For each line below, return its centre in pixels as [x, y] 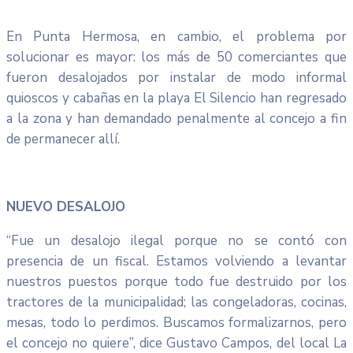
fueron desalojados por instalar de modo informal [176, 77]
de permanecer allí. [63, 139]
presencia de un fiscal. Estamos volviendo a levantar [176, 261]
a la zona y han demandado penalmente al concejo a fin [176, 118]
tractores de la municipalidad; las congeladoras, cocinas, [176, 302]
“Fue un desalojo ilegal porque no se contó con [176, 240]
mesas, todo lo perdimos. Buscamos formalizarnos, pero [176, 322]
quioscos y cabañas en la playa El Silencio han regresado [176, 98]
